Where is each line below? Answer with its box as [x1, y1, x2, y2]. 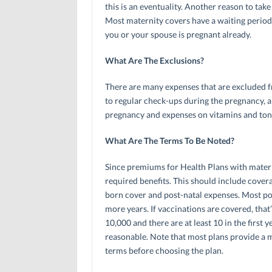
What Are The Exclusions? [104, 55, 204, 66]
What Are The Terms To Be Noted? [104, 135, 234, 146]
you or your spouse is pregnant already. [104, 29, 251, 39]
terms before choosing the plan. [104, 245, 223, 256]
